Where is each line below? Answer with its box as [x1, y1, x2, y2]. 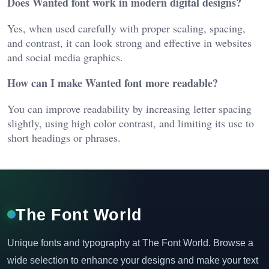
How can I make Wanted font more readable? [7, 74, 218, 91]
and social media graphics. [7, 49, 123, 64]
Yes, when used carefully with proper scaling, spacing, [7, 20, 246, 35]
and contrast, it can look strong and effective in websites [7, 35, 252, 50]
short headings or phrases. [7, 130, 121, 145]
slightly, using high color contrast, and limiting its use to [7, 115, 254, 130]
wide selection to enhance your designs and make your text [7, 255, 258, 265]
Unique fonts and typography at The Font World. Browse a [7, 237, 253, 248]
